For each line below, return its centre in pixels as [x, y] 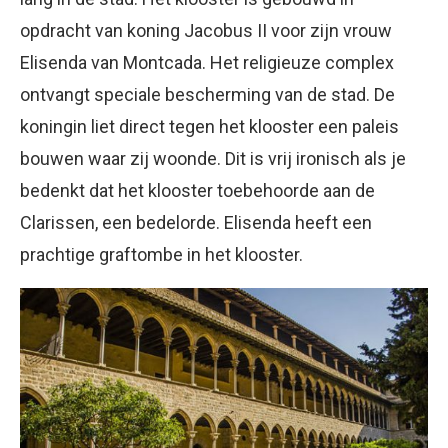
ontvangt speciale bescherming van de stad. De [207, 94]
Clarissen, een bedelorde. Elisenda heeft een [196, 222]
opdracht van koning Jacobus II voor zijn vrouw [206, 30]
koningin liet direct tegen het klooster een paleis [209, 126]
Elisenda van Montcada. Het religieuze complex [207, 62]
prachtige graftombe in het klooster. [161, 254]
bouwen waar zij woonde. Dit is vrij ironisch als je [213, 158]
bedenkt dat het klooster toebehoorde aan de [197, 190]
